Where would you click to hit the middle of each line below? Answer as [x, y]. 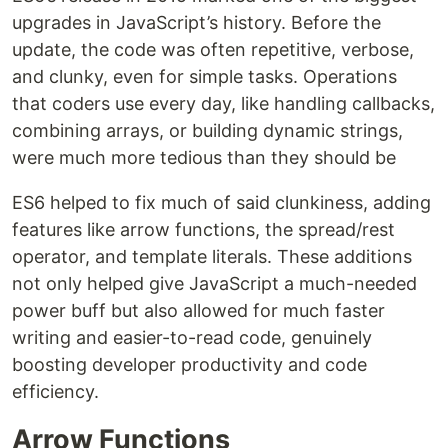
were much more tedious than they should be [204, 157]
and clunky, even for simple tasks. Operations [204, 76]
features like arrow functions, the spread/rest [203, 229]
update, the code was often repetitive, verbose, [213, 49]
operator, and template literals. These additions [212, 256]
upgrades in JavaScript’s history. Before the [196, 22]
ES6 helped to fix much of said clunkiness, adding [221, 202]
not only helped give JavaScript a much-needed [214, 283]
